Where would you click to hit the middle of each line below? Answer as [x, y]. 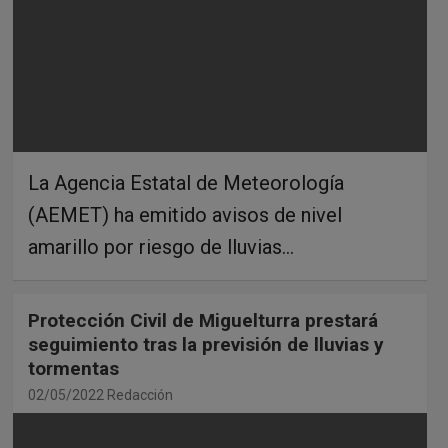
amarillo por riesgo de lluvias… [160, 246]
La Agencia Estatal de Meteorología [185, 182]
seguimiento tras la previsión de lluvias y [205, 344]
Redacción [139, 394]
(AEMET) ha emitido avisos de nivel [184, 214]
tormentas [73, 368]
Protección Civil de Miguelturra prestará [202, 320]
